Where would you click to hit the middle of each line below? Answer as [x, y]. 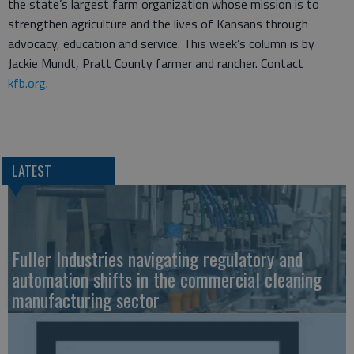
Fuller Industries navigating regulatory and [157, 259]
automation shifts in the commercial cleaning [167, 279]
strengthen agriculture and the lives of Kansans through [158, 24]
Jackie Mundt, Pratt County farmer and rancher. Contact [156, 63]
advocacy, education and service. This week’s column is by [161, 43]
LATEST [31, 171]
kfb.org [27, 83]
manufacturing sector [86, 300]
